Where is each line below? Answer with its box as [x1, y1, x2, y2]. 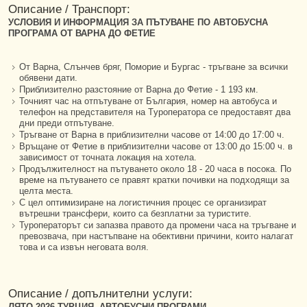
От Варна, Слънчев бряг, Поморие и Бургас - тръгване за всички [19, 62, 288, 72]
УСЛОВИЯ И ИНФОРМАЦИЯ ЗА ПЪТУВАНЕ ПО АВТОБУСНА [8, 17, 268, 27]
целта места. [19, 186, 73, 196]
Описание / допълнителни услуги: [8, 287, 193, 300]
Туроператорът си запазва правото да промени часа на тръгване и [19, 220, 296, 230]
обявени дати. [19, 73, 77, 83]
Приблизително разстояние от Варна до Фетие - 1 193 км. [19, 84, 258, 95]
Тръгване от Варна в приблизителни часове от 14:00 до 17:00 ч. [19, 130, 284, 140]
